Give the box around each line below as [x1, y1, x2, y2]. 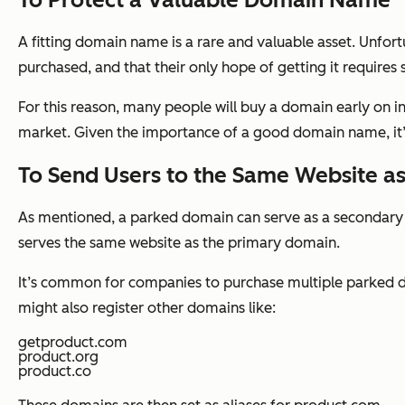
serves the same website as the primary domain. [18, 234, 340, 252]
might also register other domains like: [18, 299, 276, 317]
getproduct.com [18, 334, 127, 352]
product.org [18, 348, 99, 366]
